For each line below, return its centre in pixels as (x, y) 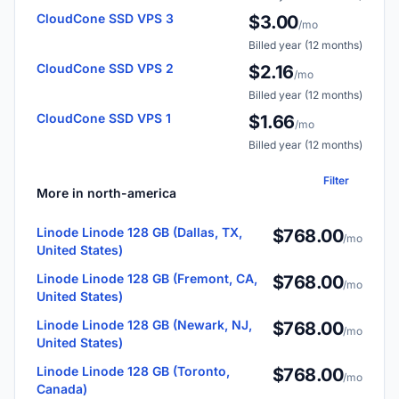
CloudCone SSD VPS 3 (105, 19)
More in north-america (106, 193)
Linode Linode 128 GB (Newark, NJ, (144, 325)
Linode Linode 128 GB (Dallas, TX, (139, 232)
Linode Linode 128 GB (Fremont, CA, (147, 279)
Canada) (62, 389)
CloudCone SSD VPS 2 (105, 69)
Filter (336, 181)
